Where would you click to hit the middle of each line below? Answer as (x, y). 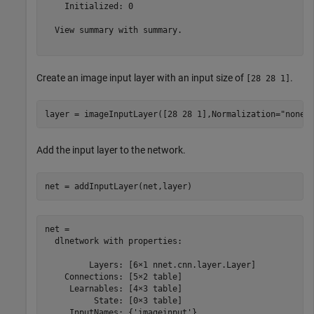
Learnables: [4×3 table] (113, 288)
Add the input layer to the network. (111, 150)
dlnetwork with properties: (113, 241)
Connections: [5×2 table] (113, 277)
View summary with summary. (113, 30)
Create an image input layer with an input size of (141, 78)
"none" (295, 114)
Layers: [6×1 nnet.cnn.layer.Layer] (150, 265)
